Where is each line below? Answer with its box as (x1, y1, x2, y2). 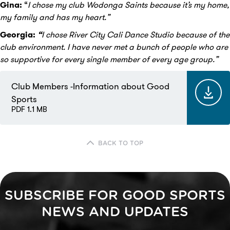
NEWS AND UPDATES (42, 205, 188, 219)
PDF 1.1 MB (11, 103, 47, 115)
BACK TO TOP (98, 140, 143, 146)
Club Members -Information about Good (11, 80, 169, 92)
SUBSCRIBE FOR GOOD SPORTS (5, 188, 225, 202)
